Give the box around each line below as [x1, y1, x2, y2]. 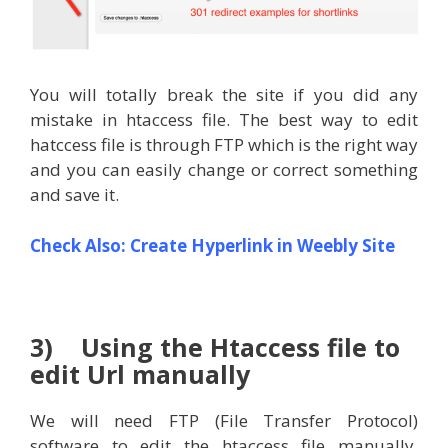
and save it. [30, 183, 119, 207]
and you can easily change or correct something [30, 158, 418, 182]
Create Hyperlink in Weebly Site [130, 233, 395, 257]
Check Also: [30, 233, 130, 257]
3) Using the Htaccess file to [30, 329, 400, 364]
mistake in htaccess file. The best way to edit [30, 108, 418, 132]
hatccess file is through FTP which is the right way [30, 133, 418, 157]
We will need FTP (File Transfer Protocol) [30, 408, 418, 432]
